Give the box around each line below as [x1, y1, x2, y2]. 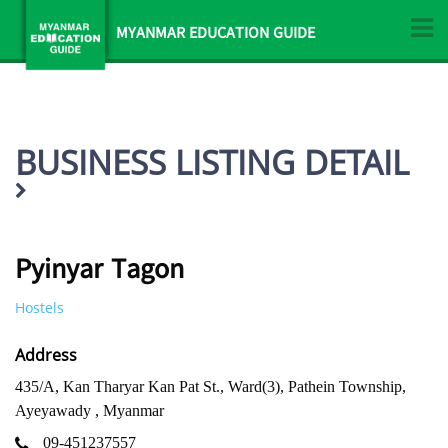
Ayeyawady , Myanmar [15, 402, 164, 419]
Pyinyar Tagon [15, 248, 184, 296]
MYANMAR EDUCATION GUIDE [115, 21, 315, 48]
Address [15, 344, 77, 366]
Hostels [15, 298, 64, 317]
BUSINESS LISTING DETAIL [15, 140, 409, 185]
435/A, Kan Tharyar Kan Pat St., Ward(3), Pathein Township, [15, 378, 406, 395]
